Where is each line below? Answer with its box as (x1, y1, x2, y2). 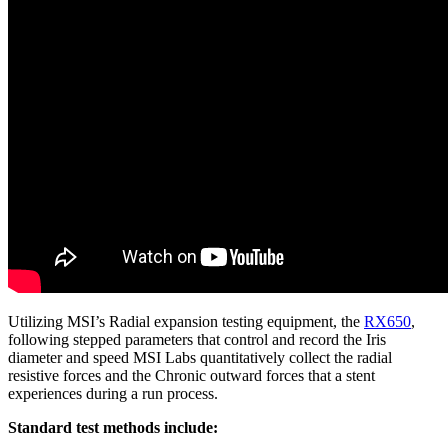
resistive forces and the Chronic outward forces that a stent (8, 367, 375, 384)
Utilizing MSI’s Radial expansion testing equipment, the (8, 313, 364, 330)
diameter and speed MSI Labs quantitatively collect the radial (8, 349, 392, 366)
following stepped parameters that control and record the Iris (8, 331, 386, 348)
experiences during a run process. (8, 385, 218, 402)
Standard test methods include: (8, 419, 218, 436)
